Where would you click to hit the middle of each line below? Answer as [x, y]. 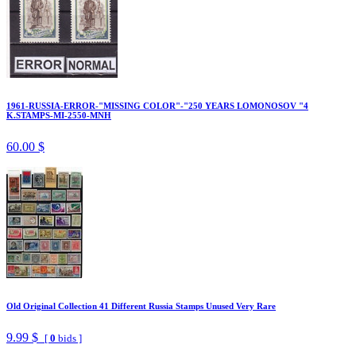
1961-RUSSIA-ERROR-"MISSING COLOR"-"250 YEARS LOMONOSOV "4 [157, 105]
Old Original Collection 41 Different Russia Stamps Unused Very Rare [141, 306]
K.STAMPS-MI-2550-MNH [59, 115]
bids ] [69, 338]
